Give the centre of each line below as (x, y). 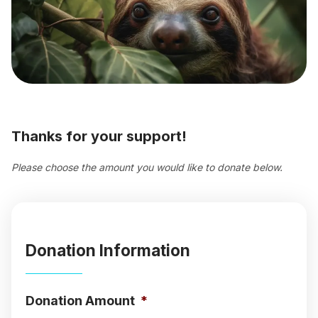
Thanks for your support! (99, 137)
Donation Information (108, 251)
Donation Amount (80, 301)
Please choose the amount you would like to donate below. (147, 168)
